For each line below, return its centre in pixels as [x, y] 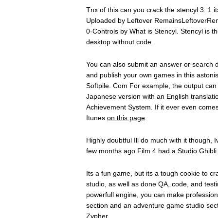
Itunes [96, 118]
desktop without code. [119, 42]
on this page [126, 118]
